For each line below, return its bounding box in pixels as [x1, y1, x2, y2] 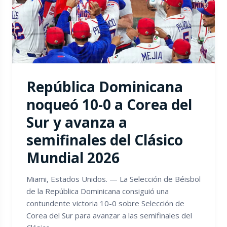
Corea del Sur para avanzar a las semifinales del [26, 210, 192, 221]
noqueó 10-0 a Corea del [26, 95, 192, 115]
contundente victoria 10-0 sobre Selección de [26, 198, 184, 209]
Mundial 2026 [26, 148, 120, 168]
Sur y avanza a [26, 112, 127, 132]
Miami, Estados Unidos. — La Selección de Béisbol [26, 174, 201, 184]
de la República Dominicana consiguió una [26, 186, 169, 197]
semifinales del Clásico [26, 130, 183, 150]
